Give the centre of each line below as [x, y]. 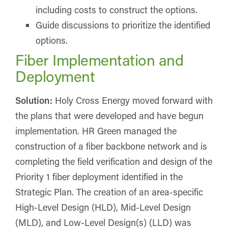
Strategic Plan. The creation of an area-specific [109, 192]
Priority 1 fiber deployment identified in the [99, 176]
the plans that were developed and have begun [109, 115]
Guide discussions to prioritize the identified [123, 25]
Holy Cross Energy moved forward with [133, 100]
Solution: [34, 100]
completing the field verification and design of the [114, 161]
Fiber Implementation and [99, 60]
